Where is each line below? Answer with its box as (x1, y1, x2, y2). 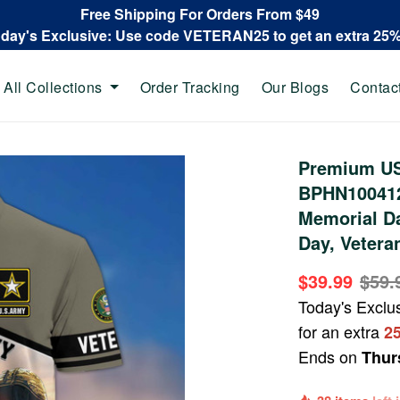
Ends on (298, 345, 362, 368)
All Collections (4, 76, 103, 97)
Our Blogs (261, 76, 329, 97)
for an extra (298, 320, 385, 343)
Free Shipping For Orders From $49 (80, 4, 320, 24)
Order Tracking (139, 76, 240, 97)
